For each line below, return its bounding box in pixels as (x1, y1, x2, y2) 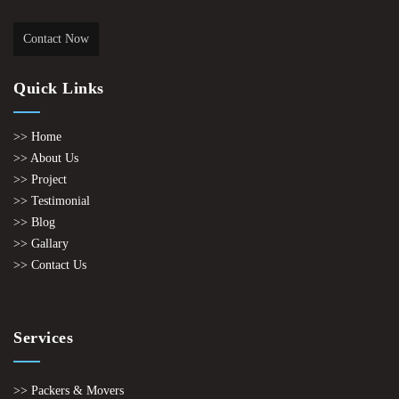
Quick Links (13, 79, 104, 98)
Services (13, 329, 73, 347)
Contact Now (23, 32, 89, 46)
